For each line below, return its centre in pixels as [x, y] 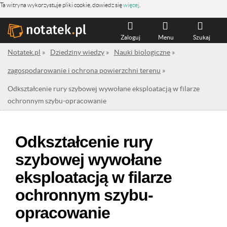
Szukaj [201, 37]
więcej [131, 5]
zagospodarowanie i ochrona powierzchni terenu [84, 70]
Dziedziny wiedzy [77, 52]
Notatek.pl [24, 52]
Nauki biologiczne [142, 52]
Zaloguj [131, 37]
